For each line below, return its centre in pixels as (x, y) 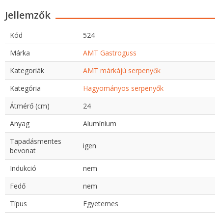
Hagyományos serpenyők (123, 88)
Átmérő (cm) (30, 106)
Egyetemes (101, 204)
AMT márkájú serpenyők (122, 71)
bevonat (23, 151)
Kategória (25, 88)
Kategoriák (27, 71)
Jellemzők (28, 15)
